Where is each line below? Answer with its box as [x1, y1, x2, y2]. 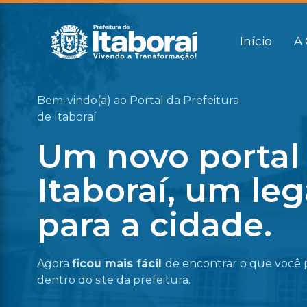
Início [239, 34, 272, 48]
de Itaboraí [36, 110, 97, 123]
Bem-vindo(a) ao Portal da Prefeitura [36, 94, 239, 107]
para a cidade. [36, 205, 272, 245]
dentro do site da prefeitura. [36, 273, 191, 286]
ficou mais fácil [71, 257, 165, 270]
